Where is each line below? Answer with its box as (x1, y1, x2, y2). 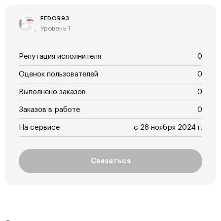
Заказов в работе (19, 106, 80, 114)
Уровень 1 (40, 25, 71, 32)
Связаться (90, 157, 131, 165)
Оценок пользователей (19, 71, 98, 78)
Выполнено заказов (19, 88, 86, 96)
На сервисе (19, 124, 60, 132)
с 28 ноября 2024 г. (134, 124, 202, 132)
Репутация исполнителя (19, 53, 101, 61)
